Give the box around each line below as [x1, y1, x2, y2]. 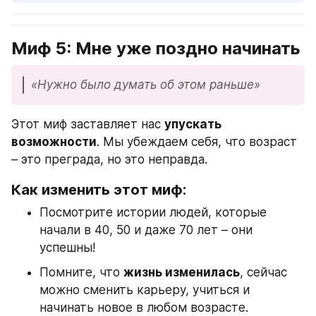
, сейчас [240, 265, 287, 280]
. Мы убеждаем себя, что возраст [97, 135, 297, 150]
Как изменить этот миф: [11, 181, 186, 199]
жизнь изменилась [123, 265, 240, 280]
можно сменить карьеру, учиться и [39, 283, 250, 298]
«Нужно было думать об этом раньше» [31, 77, 260, 92]
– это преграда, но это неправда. [11, 152, 207, 167]
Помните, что [39, 265, 123, 280]
